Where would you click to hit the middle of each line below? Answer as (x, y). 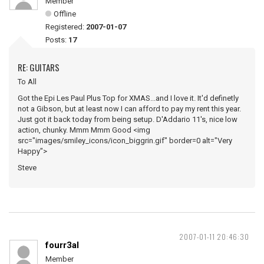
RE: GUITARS (39, 67)
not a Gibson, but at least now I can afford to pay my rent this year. (129, 109)
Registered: (66, 27)
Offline (65, 14)
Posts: (57, 40)
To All (27, 82)
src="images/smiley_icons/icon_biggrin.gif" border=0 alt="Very (125, 141)
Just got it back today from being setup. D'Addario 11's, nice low (128, 119)
